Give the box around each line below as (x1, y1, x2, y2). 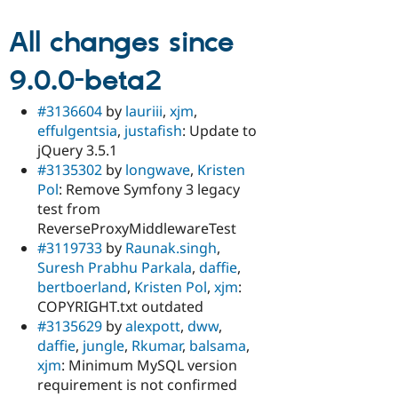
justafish (124, 121, 182, 141)
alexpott (125, 316, 180, 337)
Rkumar (131, 336, 182, 356)
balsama (189, 336, 246, 356)
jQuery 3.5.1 (37, 140, 117, 161)
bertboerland (37, 277, 127, 298)
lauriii (125, 101, 163, 122)
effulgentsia (37, 121, 117, 141)
